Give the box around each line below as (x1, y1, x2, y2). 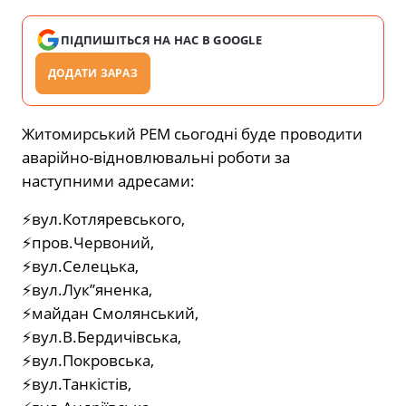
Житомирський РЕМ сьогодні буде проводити (22, 123, 362, 145)
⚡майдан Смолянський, (22, 303, 198, 324)
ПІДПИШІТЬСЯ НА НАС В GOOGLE (61, 32, 263, 49)
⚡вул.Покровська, (22, 350, 154, 372)
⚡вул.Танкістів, (22, 373, 131, 395)
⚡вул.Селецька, (22, 256, 139, 277)
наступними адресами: (22, 170, 195, 192)
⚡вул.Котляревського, (22, 208, 185, 230)
